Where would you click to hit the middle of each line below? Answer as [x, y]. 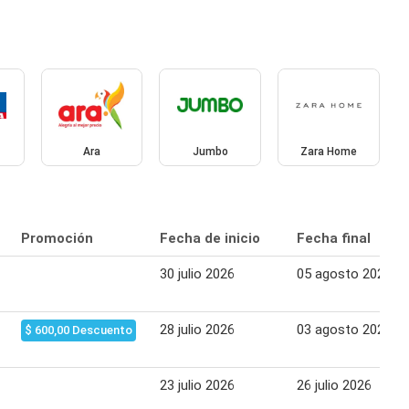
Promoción [57, 239]
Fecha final [334, 239]
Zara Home [329, 152]
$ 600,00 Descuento [79, 330]
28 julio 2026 [197, 330]
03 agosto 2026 [344, 330]
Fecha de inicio [210, 239]
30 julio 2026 [197, 274]
